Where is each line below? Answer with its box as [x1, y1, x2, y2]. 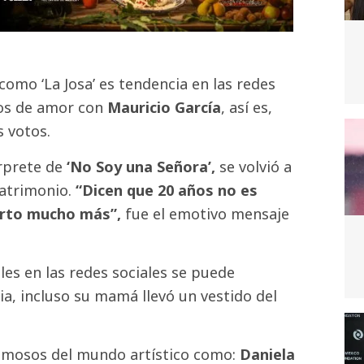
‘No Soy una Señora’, [67, 156, 219, 176]
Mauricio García [107, 97, 221, 118]
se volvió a [219, 156, 292, 176]
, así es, [221, 97, 272, 118]
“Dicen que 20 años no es [76, 180, 258, 200]
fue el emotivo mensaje [121, 203, 289, 223]
